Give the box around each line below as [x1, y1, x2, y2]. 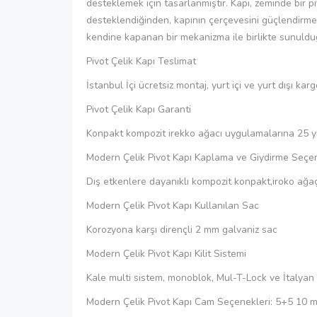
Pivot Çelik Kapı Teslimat [86, 54, 196, 68]
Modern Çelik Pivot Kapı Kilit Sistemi [86, 246, 246, 260]
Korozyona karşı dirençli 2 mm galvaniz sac [86, 222, 277, 236]
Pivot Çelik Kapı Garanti [86, 102, 191, 116]
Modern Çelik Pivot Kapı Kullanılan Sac [86, 198, 259, 212]
